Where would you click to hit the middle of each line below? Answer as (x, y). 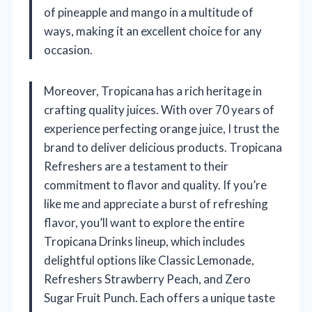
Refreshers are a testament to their (136, 166)
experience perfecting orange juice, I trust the (162, 128)
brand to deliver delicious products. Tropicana (163, 147)
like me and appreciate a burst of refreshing (156, 203)
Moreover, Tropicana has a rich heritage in (153, 91)
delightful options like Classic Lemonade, (149, 260)
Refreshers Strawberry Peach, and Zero (147, 279)
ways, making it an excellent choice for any (153, 31)
